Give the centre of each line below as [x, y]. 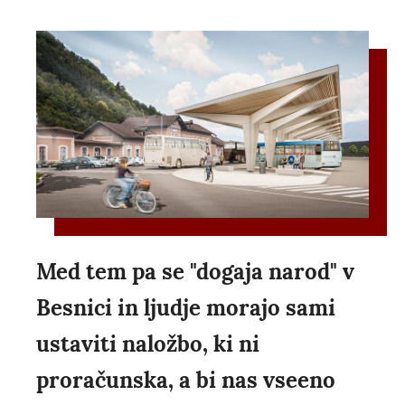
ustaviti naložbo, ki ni [148, 344]
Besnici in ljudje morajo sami [186, 308]
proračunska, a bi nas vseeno [186, 381]
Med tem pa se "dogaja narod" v [195, 272]
